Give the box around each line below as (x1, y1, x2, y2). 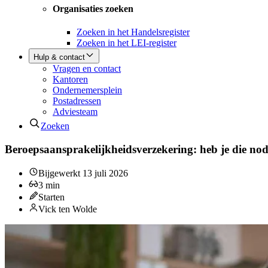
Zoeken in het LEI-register (77, 37, 176, 48)
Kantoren (53, 74, 88, 84)
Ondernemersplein (53, 84, 122, 95)
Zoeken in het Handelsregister (77, 26, 190, 37)
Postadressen (53, 95, 101, 106)
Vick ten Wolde (38, 204, 97, 215)
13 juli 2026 (83, 168, 128, 179)
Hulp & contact (33, 52, 85, 62)
